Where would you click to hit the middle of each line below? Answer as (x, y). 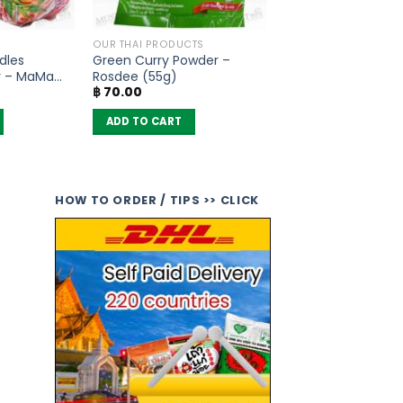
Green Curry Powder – (161, 60)
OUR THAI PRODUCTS (148, 45)
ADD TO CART (144, 121)
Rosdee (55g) (134, 76)
